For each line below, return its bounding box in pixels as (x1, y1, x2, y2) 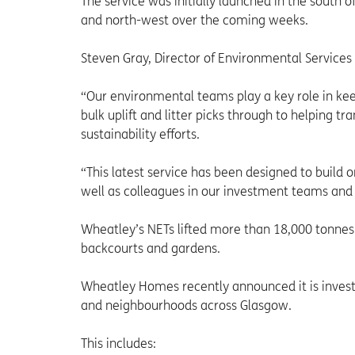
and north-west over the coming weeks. (81, 13, 308, 29)
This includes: (81, 336, 156, 352)
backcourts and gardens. (81, 241, 220, 257)
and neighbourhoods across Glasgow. (81, 298, 292, 314)
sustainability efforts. (81, 127, 200, 143)
